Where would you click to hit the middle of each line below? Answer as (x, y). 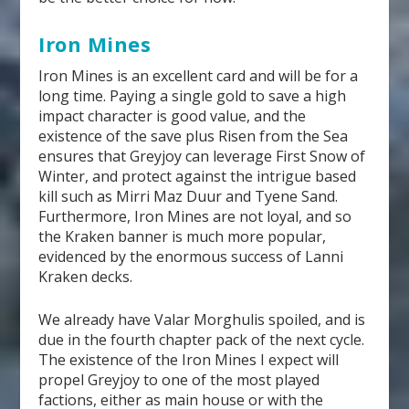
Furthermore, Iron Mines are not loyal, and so (195, 216)
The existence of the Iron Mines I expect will (189, 360)
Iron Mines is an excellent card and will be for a (199, 75)
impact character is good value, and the (173, 115)
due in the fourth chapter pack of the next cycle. (202, 340)
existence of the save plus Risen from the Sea (194, 136)
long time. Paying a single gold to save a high (193, 95)
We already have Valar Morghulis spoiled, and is (202, 320)
